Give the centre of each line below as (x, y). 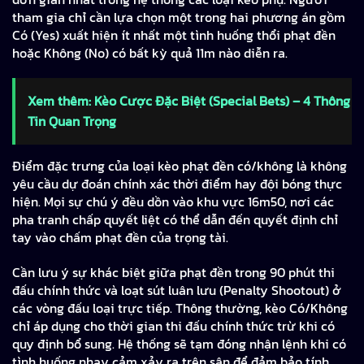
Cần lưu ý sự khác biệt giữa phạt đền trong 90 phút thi (173, 273)
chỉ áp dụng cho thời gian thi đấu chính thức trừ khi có (173, 326)
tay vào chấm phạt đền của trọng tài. (122, 238)
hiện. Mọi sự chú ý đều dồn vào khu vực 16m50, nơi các (173, 202)
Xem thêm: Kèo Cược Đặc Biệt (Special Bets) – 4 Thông (189, 101)
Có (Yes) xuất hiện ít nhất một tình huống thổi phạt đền (174, 35)
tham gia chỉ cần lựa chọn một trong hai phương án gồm (179, 17)
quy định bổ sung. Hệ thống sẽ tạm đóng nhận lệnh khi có (179, 344)
